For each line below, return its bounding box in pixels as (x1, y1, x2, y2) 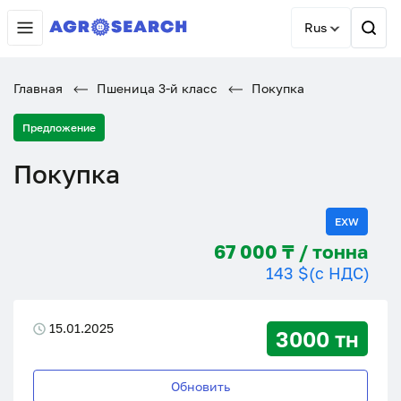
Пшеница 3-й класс (93, 81, 218, 96)
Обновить (171, 379, 230, 394)
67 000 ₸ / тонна (312, 240, 368, 263)
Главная (13, 81, 63, 96)
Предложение (22, 121, 96, 134)
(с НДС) (309, 263, 370, 283)
